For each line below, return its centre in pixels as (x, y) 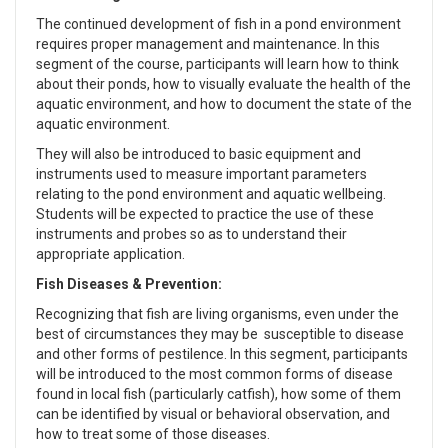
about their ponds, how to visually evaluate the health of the (223, 84)
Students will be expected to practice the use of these (205, 214)
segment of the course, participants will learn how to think (217, 64)
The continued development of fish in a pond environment (218, 24)
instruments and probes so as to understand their (191, 234)
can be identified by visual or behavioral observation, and (213, 414)
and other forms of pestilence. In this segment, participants (222, 354)
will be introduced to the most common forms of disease (214, 374)
